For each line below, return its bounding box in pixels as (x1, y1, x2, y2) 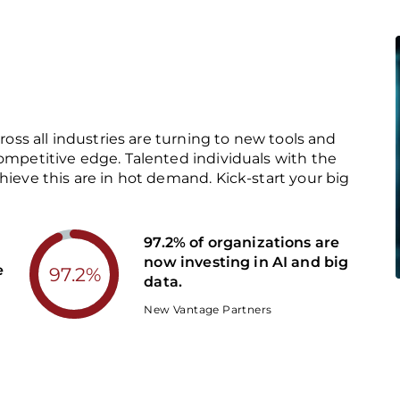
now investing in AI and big (144, 253, 349, 271)
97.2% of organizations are (144, 233, 340, 251)
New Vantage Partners (144, 302, 272, 316)
